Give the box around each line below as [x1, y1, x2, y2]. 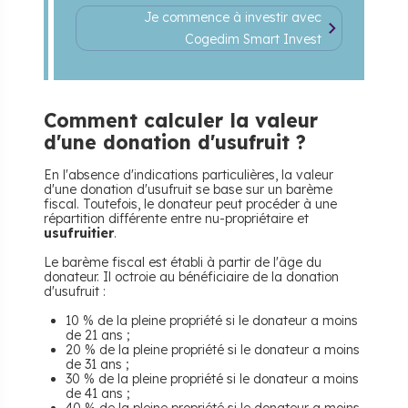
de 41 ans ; [66, 385, 130, 402]
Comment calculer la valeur [44, 108, 318, 132]
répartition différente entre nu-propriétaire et [44, 210, 309, 227]
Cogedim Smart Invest [185, 31, 322, 47]
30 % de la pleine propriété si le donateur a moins [66, 371, 359, 387]
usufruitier [44, 225, 114, 241]
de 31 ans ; [66, 356, 129, 372]
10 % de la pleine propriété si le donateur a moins [66, 312, 358, 329]
